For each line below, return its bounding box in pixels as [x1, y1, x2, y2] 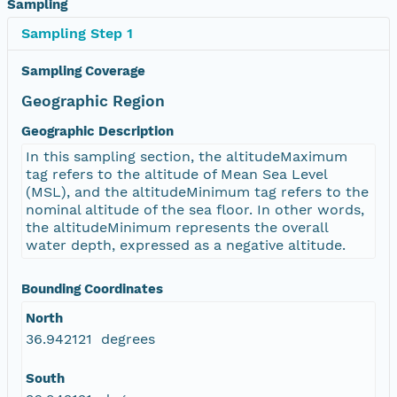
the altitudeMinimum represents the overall [26, 218, 329, 236]
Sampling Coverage [21, 62, 145, 79]
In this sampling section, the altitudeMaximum [26, 147, 347, 165]
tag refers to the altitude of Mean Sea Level [26, 165, 328, 183]
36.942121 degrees [26, 330, 155, 347]
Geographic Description [21, 122, 174, 139]
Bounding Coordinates [21, 280, 163, 297]
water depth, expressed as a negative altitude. [26, 236, 346, 253]
